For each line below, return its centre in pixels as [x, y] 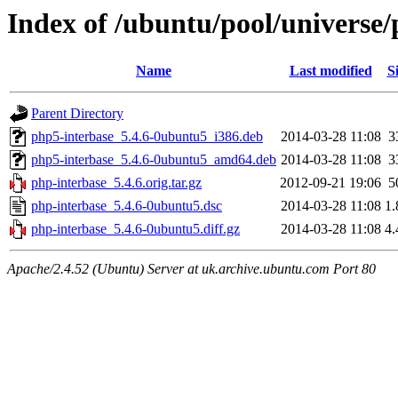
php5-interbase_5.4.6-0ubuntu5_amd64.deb [154, 160]
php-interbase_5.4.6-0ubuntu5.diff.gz [135, 229]
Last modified [330, 71]
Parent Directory [77, 114]
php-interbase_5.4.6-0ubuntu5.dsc [127, 206]
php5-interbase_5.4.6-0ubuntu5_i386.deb [147, 137]
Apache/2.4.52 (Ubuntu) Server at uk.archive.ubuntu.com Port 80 [191, 269]
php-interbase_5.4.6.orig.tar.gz [116, 183]
